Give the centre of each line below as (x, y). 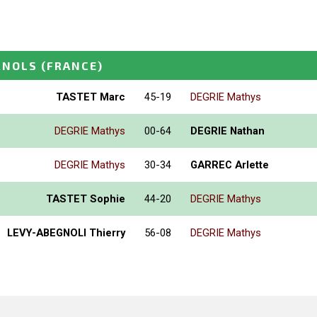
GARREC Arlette (230, 165)
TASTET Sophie (86, 198)
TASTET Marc (91, 97)
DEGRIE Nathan (227, 131)
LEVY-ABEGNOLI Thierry (66, 232)
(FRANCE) (72, 65)
